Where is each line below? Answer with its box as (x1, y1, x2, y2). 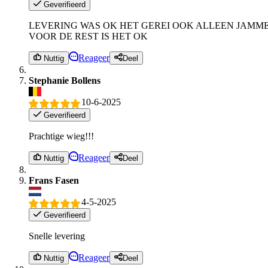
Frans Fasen (29, 175, 79, 186)
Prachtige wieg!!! (29, 131, 94, 141)
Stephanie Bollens (29, 75, 100, 86)
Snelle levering (29, 230, 85, 241)
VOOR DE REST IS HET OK (29, 31, 148, 42)
